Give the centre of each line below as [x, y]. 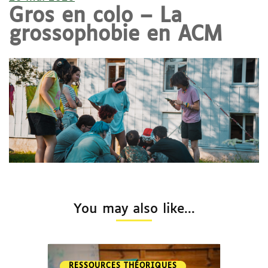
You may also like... [134, 209]
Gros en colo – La [95, 17]
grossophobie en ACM [115, 35]
